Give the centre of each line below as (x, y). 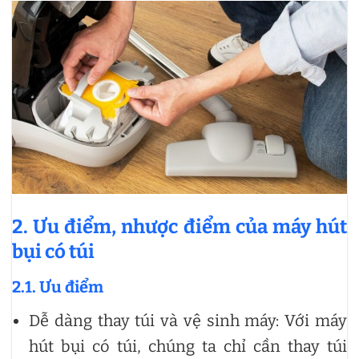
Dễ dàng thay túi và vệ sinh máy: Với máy (188, 321)
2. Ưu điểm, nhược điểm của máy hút (179, 227)
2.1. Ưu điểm (58, 287)
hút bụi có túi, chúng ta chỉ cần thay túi (188, 347)
